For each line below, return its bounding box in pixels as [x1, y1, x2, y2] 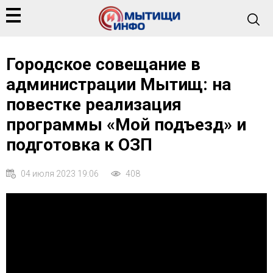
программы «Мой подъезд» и [6, 114, 246, 135]
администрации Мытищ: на [6, 74, 231, 94]
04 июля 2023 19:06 [21, 168, 99, 179]
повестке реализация [6, 94, 182, 115]
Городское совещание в [6, 54, 200, 74]
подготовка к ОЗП [6, 134, 152, 155]
